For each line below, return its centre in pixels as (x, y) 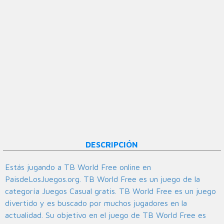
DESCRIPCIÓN (112, 145)
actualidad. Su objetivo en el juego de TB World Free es (105, 215)
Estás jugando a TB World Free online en (78, 167)
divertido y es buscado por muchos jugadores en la (96, 203)
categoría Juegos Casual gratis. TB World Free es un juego (110, 191)
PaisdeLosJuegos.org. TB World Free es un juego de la (102, 179)
